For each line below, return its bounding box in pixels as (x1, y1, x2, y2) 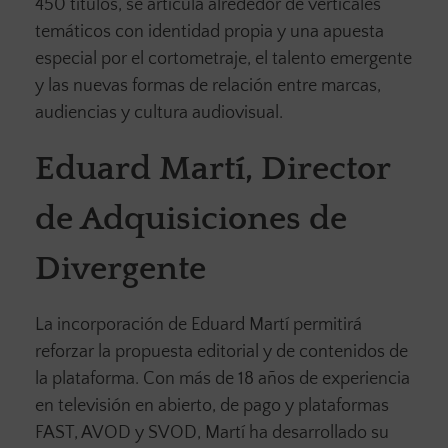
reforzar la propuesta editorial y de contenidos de (35, 342, 408, 363)
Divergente (35, 251, 206, 289)
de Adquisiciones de (35, 201, 347, 239)
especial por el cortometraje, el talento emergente (35, 49, 412, 70)
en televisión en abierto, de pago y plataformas (35, 396, 389, 417)
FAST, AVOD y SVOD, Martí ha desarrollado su (35, 423, 389, 444)
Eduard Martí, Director (35, 151, 390, 189)
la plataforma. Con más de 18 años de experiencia (35, 369, 410, 390)
